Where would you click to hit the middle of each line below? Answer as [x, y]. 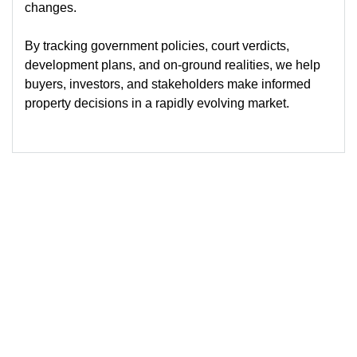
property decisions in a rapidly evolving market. [157, 103]
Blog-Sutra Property [201, 316]
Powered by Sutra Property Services [180, 335]
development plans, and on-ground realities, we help [173, 65]
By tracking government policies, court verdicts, [157, 45]
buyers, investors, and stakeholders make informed [168, 84]
